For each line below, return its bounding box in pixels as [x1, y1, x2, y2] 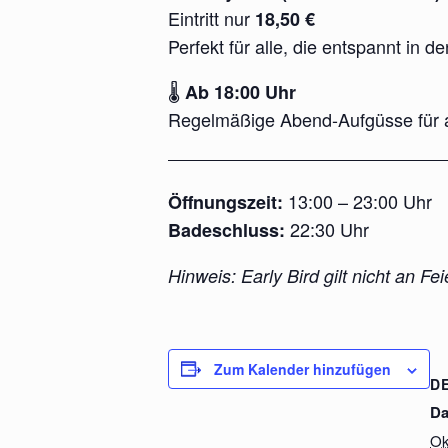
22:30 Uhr [285, 215, 369, 242]
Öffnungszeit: [168, 188, 283, 215]
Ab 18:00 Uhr [185, 78, 296, 105]
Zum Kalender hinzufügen [214, 358, 391, 379]
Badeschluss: [168, 216, 285, 243]
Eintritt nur [168, 4, 255, 31]
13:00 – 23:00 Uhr [283, 187, 432, 214]
